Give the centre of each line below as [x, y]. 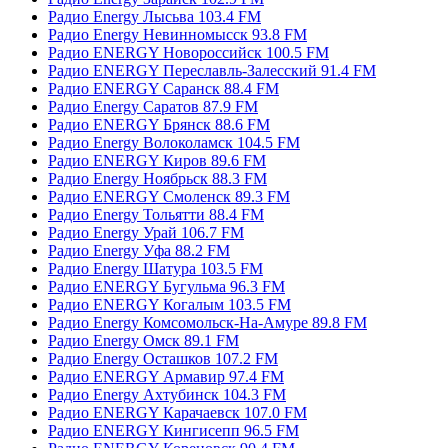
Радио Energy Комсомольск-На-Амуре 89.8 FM [207, 322]
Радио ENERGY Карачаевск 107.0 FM [177, 412]
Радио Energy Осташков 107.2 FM [163, 358]
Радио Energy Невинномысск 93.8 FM [177, 34]
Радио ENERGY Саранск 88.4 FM [163, 88]
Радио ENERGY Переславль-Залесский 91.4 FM [212, 70]
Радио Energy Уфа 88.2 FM [139, 250]
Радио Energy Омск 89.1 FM [143, 340]
